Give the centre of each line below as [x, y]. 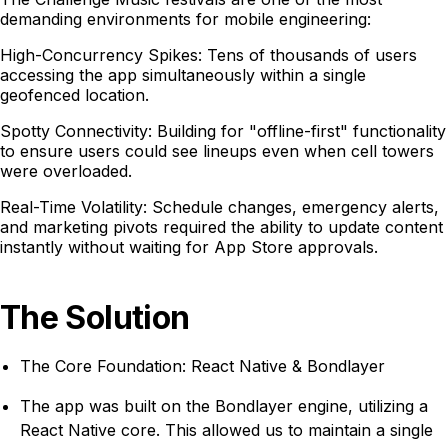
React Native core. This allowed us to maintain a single [226, 430]
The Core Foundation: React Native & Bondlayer [202, 366]
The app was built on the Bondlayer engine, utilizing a [224, 406]
